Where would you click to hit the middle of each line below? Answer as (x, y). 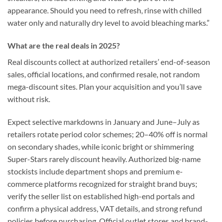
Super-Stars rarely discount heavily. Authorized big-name (104, 159)
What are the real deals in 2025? (64, 45)
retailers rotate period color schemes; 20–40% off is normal (108, 134)
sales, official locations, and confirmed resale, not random (104, 74)
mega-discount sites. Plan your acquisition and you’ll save (105, 86)
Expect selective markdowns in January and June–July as (104, 121)
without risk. (29, 99)
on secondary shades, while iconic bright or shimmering (101, 146)
